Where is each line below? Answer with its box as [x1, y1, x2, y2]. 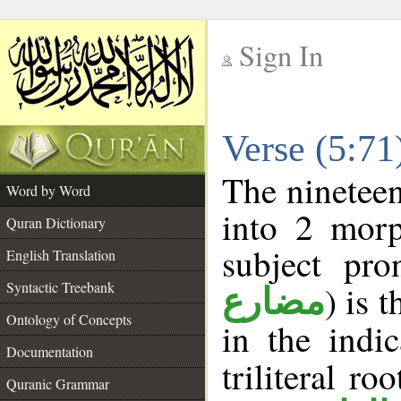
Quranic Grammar [6, 374, 109, 393]
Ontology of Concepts [6, 310, 132, 328]
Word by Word [6, 181, 90, 200]
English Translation [6, 245, 115, 264]
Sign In [239, 36, 323, 74]
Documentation [6, 342, 93, 361]
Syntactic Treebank [6, 277, 115, 296]
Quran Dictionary [6, 213, 106, 232]
